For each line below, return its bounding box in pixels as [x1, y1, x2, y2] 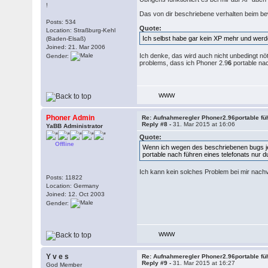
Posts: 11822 [46, 174, 83, 181]
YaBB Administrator [46, 123, 103, 129]
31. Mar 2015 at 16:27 [173, 260, 236, 266]
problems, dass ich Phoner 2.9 [139, 59, 229, 66]
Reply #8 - [142, 121, 173, 127]
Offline [55, 141, 75, 147]
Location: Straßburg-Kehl [46, 27, 116, 33]
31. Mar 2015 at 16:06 [173, 121, 236, 127]
